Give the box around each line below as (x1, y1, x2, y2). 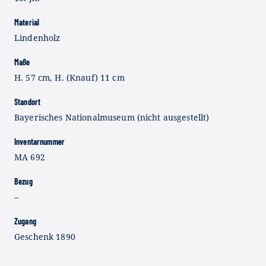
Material (14, 17, 40, 27)
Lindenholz (14, 31, 61, 43)
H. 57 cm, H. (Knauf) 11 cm (14, 71, 125, 83)
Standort (14, 96, 41, 107)
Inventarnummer (14, 136, 65, 147)
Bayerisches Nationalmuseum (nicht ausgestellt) (14, 111, 210, 123)
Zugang (14, 216, 36, 226)
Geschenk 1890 (14, 230, 75, 242)
